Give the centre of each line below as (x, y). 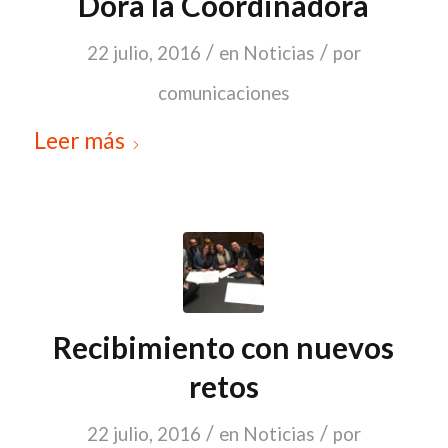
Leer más (79, 140)
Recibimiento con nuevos (224, 347)
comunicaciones (223, 93)
